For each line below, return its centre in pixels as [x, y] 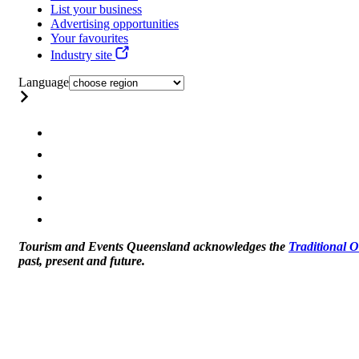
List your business [96, 10]
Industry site [83, 55]
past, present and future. [82, 261]
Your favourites [89, 38]
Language [44, 83]
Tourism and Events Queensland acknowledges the [153, 247]
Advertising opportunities [115, 24]
